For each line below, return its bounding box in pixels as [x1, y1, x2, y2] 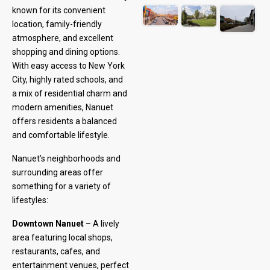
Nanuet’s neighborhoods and [12, 154, 121, 163]
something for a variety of [12, 181, 111, 191]
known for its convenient [12, 5, 105, 15]
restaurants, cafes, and [12, 246, 100, 256]
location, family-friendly [12, 19, 102, 29]
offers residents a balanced [12, 116, 117, 126]
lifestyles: [12, 195, 48, 205]
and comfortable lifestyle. [12, 130, 110, 140]
